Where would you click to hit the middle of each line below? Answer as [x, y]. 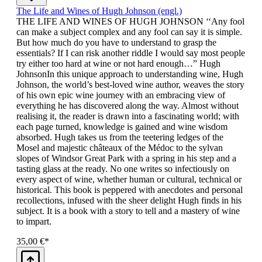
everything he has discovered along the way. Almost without [127, 105]
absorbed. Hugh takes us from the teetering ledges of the [120, 137]
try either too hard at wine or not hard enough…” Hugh [118, 63]
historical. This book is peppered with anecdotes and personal [130, 189]
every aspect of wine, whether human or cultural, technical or [129, 179]
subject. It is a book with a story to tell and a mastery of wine [128, 211]
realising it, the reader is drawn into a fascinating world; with [128, 116]
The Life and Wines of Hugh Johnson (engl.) [99, 11]
